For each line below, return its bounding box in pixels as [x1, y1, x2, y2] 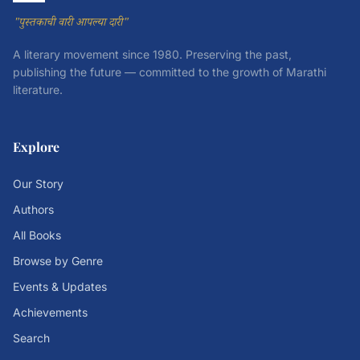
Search [13, 331, 50, 345]
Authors [13, 202, 54, 216]
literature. [13, 83, 63, 96]
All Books [13, 228, 61, 242]
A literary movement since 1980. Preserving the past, [13, 47, 292, 61]
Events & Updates [13, 280, 107, 293]
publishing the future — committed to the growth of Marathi [13, 65, 326, 79]
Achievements [13, 305, 88, 319]
